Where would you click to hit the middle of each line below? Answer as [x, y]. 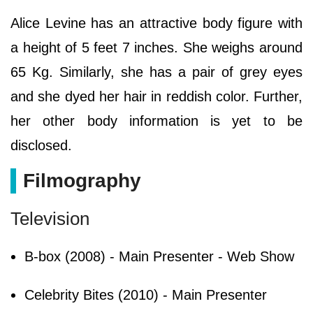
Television [50, 218]
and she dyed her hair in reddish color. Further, [156, 96]
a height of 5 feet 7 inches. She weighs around [156, 47]
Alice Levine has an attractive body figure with [156, 23]
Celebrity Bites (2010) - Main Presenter [146, 294]
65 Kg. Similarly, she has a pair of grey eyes [156, 72]
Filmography [82, 180]
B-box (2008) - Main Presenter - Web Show [159, 256]
